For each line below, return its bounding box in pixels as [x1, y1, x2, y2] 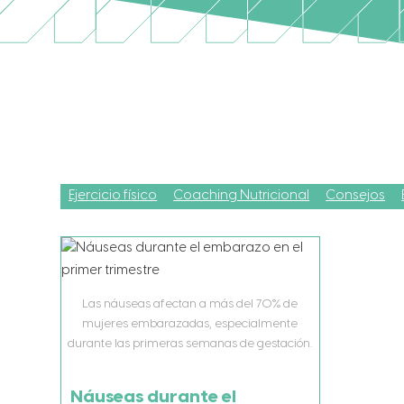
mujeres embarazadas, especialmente [82, 317, 298, 331]
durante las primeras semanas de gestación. [68, 337, 313, 351]
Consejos [326, 188, 386, 204]
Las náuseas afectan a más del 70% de [82, 298, 298, 311]
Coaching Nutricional [173, 188, 310, 204]
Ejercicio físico [69, 188, 158, 204]
